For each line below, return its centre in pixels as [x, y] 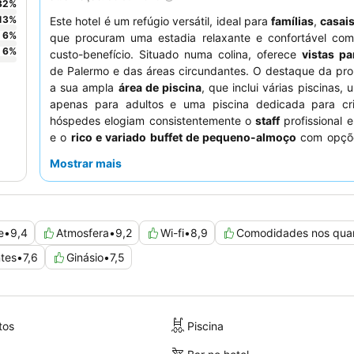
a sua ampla [84, 88]
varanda [227, 171]
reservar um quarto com [128, 171]
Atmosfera [83, 233]
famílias [293, 21]
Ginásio [85, 258]
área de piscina [160, 88]
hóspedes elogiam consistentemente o [153, 121]
